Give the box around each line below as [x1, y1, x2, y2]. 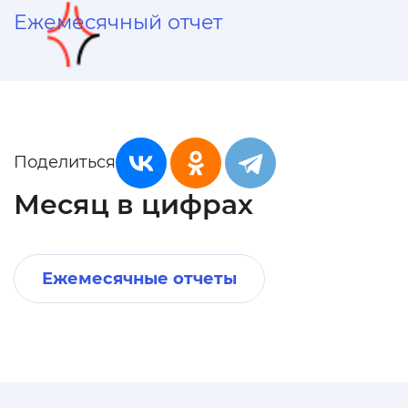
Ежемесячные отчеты [42, 269, 237, 289]
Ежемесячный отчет [14, 10, 222, 35]
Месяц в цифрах [14, 188, 253, 221]
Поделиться [14, 151, 116, 172]
